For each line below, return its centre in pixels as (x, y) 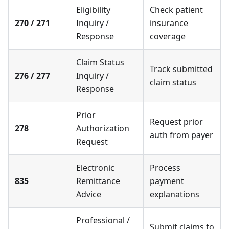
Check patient (176, 10)
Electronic (95, 168)
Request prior (176, 122)
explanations (175, 194)
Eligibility (93, 10)
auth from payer (181, 135)
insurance (169, 23)
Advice (89, 194)
